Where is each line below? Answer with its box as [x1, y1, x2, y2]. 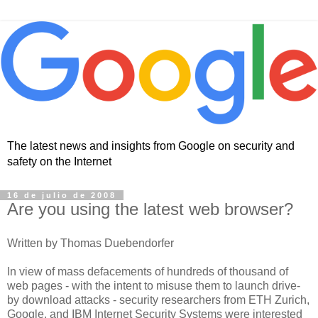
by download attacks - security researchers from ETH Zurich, [7, 294, 309, 307]
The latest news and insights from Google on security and [7, 140, 295, 153]
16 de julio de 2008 [7, 191, 116, 200]
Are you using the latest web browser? [7, 199, 293, 219]
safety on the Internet [7, 155, 111, 168]
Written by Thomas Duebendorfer [7, 237, 174, 250]
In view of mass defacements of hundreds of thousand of [7, 265, 288, 278]
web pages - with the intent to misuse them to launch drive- [7, 280, 300, 292]
